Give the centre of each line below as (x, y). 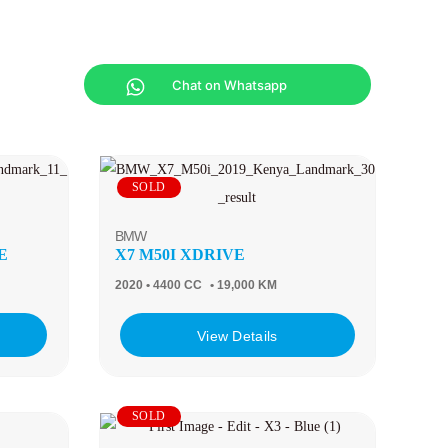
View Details (237, 335)
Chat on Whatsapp (229, 85)
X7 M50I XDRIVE (179, 254)
